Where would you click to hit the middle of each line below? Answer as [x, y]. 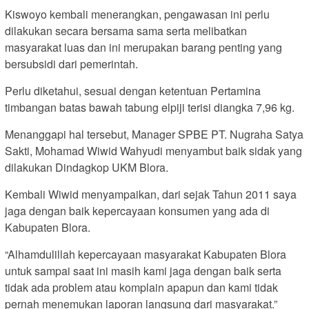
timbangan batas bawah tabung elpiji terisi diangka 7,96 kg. [150, 108]
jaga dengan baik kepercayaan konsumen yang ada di [137, 211]
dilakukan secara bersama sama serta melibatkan [126, 31]
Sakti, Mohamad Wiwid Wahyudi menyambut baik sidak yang [153, 151]
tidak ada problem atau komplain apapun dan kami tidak [141, 288]
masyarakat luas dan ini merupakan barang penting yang [143, 48]
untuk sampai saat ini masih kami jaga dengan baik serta [143, 271]
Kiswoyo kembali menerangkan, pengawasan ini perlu [137, 14]
